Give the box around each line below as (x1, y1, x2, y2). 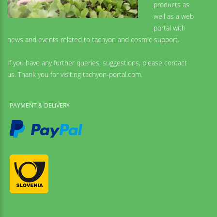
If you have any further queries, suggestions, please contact (7, 58, 187, 68)
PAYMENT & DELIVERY (10, 101, 70, 110)
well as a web (154, 12, 194, 21)
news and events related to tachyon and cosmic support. (7, 35, 179, 45)
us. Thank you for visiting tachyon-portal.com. (7, 70, 142, 79)
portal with (154, 23, 186, 33)
